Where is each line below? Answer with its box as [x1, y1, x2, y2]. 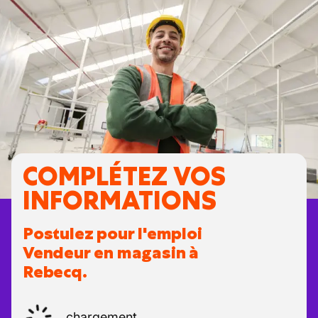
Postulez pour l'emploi [23, 222, 202, 245]
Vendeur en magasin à [23, 241, 199, 264]
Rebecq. [23, 261, 87, 283]
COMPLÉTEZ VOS [23, 160, 226, 193]
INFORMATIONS [23, 184, 216, 217]
